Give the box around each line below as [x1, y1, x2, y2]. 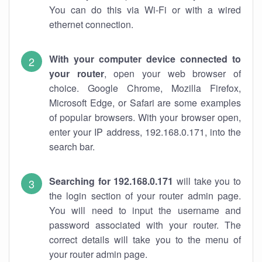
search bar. [49, 140, 95, 153]
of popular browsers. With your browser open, [49, 111, 241, 124]
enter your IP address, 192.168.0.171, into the [49, 125, 241, 139]
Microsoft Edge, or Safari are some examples [49, 96, 241, 109]
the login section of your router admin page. [49, 189, 241, 202]
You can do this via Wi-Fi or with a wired [49, 3, 241, 16]
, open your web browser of [104, 67, 242, 80]
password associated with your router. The [49, 218, 241, 232]
